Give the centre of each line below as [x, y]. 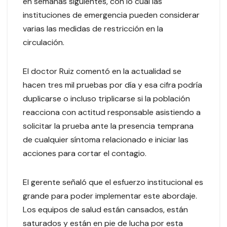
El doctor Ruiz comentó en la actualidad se [102, 71]
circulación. [47, 43]
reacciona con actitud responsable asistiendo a [112, 112]
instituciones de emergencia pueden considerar [111, 15]
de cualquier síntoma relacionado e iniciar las [106, 140]
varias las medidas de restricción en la [93, 29]
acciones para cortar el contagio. [87, 154]
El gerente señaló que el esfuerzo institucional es [113, 182]
